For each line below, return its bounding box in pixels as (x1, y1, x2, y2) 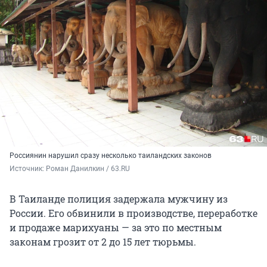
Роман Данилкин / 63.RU (46, 164, 130, 173)
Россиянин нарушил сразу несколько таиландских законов (10, 151, 212, 160)
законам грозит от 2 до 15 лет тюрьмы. (10, 235, 196, 249)
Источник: (10, 164, 46, 173)
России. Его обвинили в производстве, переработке (10, 207, 257, 220)
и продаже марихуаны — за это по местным (10, 221, 222, 234)
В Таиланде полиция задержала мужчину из (10, 193, 228, 206)
